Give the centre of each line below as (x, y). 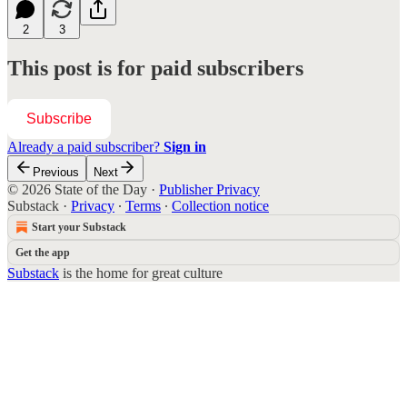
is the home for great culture (141, 273)
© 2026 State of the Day (77, 190)
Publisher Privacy (209, 190)
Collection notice (220, 206)
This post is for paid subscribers (155, 69)
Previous (56, 173)
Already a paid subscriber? (85, 147)
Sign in (185, 147)
